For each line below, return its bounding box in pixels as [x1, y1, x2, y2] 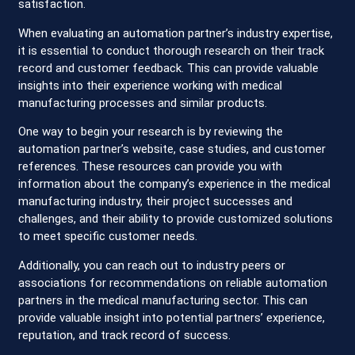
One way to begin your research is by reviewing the [18, 124, 284, 139]
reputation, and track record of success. [18, 327, 231, 342]
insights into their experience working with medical [18, 78, 283, 93]
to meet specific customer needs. [18, 229, 198, 244]
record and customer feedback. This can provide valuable [18, 60, 319, 75]
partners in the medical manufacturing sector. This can [18, 292, 308, 307]
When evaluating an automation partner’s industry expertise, [18, 25, 334, 40]
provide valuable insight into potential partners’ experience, [18, 310, 326, 325]
